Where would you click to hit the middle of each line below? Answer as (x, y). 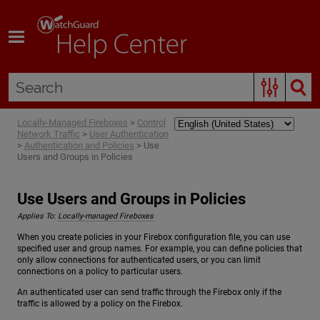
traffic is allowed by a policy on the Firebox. (100, 304)
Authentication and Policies (79, 146)
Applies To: (37, 216)
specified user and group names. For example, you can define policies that (160, 248)
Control (151, 123)
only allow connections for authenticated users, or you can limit (139, 260)
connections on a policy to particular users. (100, 271)
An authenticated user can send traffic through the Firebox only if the (149, 292)
